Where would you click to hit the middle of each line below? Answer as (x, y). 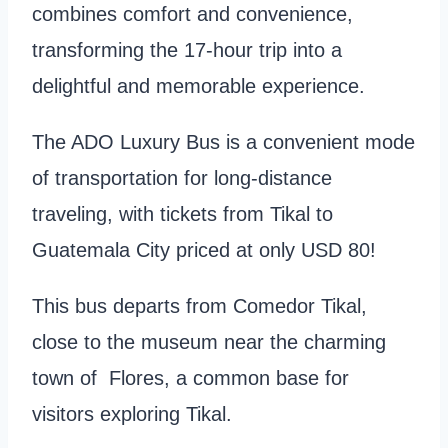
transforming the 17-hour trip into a (187, 50)
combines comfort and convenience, (192, 14)
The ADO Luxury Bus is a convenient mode (223, 142)
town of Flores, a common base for (190, 378)
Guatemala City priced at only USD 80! (204, 250)
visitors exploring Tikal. (135, 414)
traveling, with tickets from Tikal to (182, 214)
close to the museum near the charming (209, 342)
